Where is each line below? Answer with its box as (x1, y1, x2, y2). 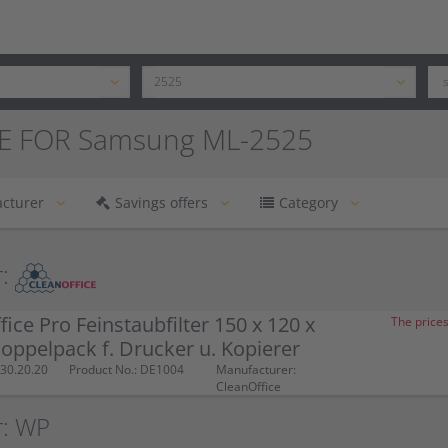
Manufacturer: (216, 361, 297, 378)
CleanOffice (216, 378, 282, 395)
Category (279, 193, 338, 212)
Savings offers (115, 193, 208, 212)
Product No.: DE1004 (68, 361, 184, 378)
